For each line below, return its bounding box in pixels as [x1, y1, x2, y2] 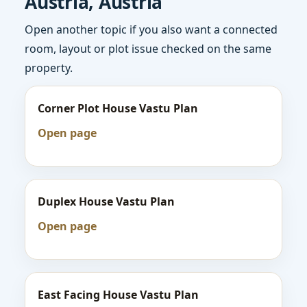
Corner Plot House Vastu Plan [38, 101, 198, 116]
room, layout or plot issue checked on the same [25, 41, 271, 56]
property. [25, 60, 73, 75]
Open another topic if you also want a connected [25, 22, 278, 37]
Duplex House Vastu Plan [38, 194, 175, 209]
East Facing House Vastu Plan [38, 287, 199, 302]
